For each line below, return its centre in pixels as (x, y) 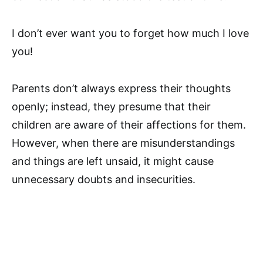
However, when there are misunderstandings (123, 143)
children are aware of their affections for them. (129, 125)
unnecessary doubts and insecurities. (104, 180)
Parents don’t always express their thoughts (121, 89)
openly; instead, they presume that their (111, 107)
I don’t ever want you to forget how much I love (130, 33)
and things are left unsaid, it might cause (113, 161)
